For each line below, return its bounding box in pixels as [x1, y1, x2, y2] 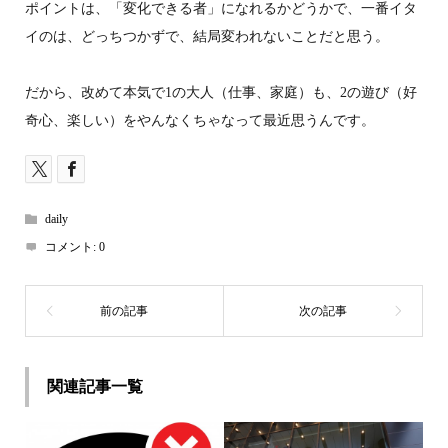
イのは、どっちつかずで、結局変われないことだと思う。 [24, 28, 389, 44]
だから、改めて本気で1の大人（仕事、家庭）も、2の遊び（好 [24, 84, 417, 100]
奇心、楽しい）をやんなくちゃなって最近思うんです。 [24, 112, 375, 128]
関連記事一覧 [46, 378, 143, 396]
